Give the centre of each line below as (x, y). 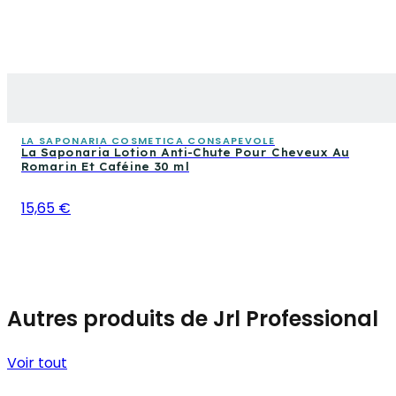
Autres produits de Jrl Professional (193, 318)
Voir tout (37, 362)
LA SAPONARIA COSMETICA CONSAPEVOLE (148, 140)
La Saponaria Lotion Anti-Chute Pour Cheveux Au (185, 152)
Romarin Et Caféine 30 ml (105, 166)
